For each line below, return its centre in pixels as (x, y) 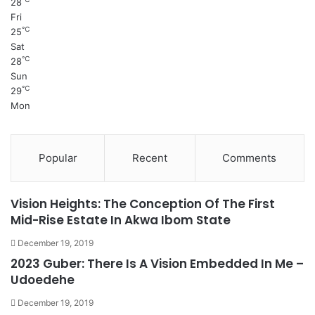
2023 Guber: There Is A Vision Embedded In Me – (157, 263)
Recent (149, 157)
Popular (58, 157)
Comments (250, 157)
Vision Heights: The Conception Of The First (143, 204)
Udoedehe (43, 279)
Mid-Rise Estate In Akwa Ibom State (121, 220)
